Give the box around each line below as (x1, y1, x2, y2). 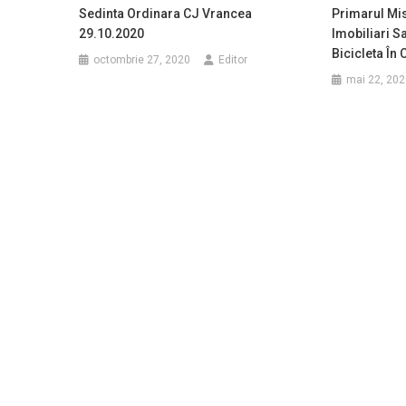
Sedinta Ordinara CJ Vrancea (79, 6, 253, 21)
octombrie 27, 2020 (93, 53, 191, 66)
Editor (218, 53, 248, 66)
